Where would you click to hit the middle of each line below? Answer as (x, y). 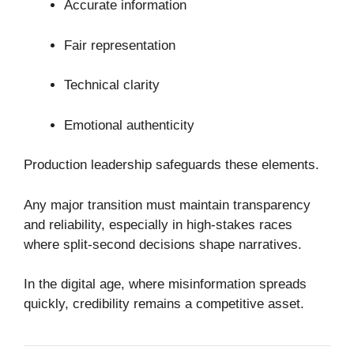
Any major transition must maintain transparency (167, 205)
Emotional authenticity (129, 125)
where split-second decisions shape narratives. (163, 244)
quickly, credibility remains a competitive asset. (164, 304)
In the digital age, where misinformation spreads (165, 284)
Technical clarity (112, 85)
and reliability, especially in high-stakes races (158, 224)
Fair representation (120, 45)
